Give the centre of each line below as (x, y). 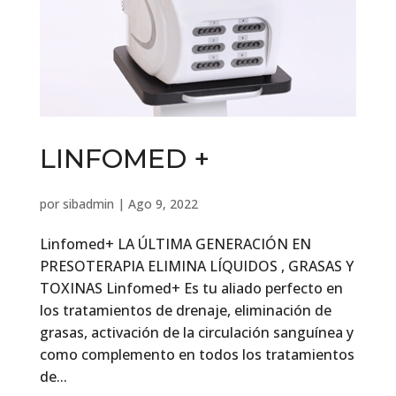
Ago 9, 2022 (163, 203)
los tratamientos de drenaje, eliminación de (185, 310)
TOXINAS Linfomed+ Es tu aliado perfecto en (191, 288)
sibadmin (88, 203)
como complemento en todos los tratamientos (197, 354)
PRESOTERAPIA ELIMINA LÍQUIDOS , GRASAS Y (196, 266)
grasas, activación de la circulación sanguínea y (196, 332)
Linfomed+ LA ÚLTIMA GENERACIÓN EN (175, 244)
